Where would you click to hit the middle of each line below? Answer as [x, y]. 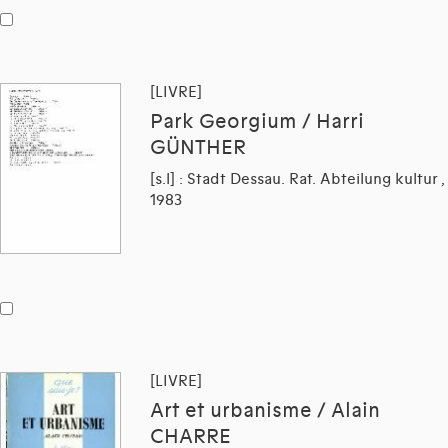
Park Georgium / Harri [257, 121]
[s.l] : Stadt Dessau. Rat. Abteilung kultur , [297, 178]
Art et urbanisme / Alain [265, 410]
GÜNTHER [198, 147]
